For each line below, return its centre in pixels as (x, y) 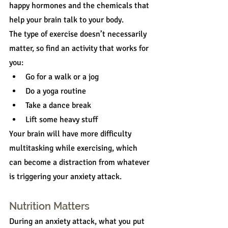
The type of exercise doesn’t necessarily (79, 34)
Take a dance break (58, 106)
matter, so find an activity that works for (80, 49)
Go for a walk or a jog (62, 77)
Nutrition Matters (49, 206)
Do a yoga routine (56, 91)
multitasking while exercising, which (74, 148)
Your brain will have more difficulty (71, 134)
